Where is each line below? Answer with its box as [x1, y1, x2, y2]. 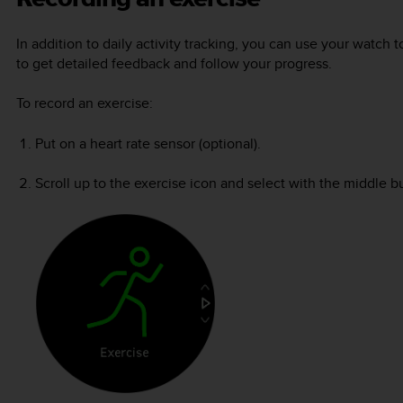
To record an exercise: [16, 93, 153, 114]
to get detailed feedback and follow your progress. [16, 52, 332, 74]
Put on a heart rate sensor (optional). [34, 132, 261, 154]
